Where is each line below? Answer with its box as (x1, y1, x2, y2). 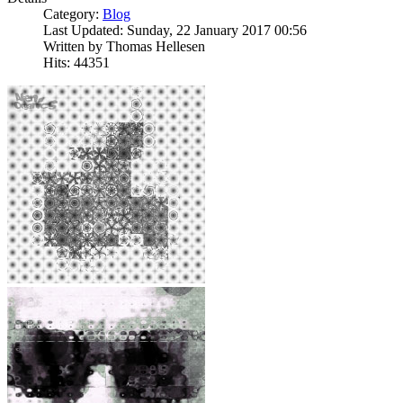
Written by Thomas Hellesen (43, 39, 205, 55)
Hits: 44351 (43, 55, 110, 71)
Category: (43, 6, 103, 22)
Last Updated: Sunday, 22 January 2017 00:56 (43, 22, 307, 39)
